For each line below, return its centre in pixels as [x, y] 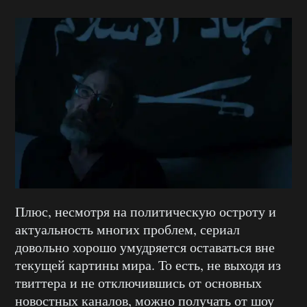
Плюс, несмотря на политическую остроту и [146, 212]
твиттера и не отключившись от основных [138, 283]
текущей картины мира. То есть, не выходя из [148, 265]
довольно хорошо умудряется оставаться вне [145, 247]
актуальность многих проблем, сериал [127, 230]
